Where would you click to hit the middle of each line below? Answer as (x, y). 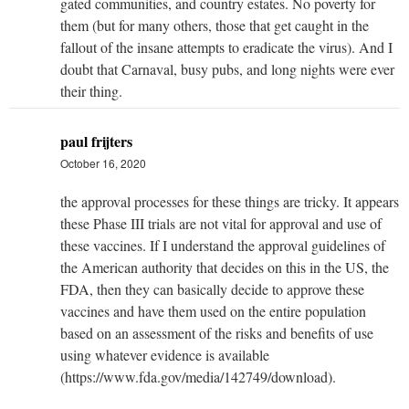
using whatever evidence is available (165, 354)
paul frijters (96, 141)
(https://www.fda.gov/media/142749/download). (198, 376)
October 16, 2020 (103, 163)
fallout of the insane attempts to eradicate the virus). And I (226, 47)
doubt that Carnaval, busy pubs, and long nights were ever (227, 68)
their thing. (91, 90)
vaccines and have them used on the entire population (213, 310)
